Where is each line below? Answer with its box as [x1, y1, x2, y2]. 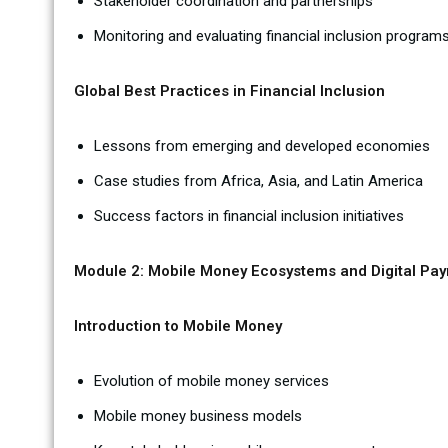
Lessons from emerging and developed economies [93, 137, 430, 155]
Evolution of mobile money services [93, 372, 329, 390]
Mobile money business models [93, 407, 302, 425]
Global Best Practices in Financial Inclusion [73, 82, 385, 100]
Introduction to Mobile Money [73, 317, 282, 335]
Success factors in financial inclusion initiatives [93, 207, 404, 225]
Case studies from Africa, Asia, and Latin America [93, 172, 423, 190]
